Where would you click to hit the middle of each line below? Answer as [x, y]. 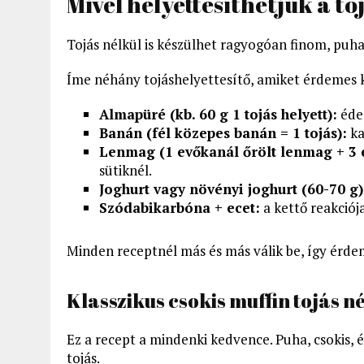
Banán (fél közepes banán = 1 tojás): [223, 132]
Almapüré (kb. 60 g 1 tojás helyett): [218, 114]
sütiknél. [126, 170]
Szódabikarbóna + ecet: [180, 207]
